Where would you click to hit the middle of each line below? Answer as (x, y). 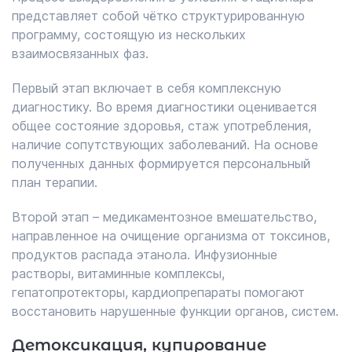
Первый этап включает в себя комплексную (147, 88)
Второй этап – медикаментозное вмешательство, (164, 217)
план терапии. (55, 182)
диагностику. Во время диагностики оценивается (164, 107)
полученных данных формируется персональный (161, 163)
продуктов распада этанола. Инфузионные (145, 255)
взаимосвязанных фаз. (80, 53)
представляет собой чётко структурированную (158, 16)
